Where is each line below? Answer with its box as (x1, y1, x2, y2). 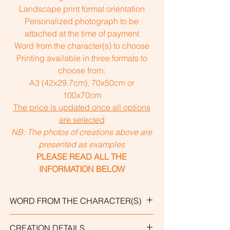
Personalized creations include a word (10, 215, 151, 226)
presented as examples (38, 139, 125, 150)
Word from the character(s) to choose (14, 41, 149, 51)
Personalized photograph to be (25, 16, 139, 27)
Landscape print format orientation (18, 4, 145, 14)
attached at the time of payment (24, 28, 139, 39)
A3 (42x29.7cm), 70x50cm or (29, 78, 135, 88)
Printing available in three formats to (16, 53, 147, 64)
